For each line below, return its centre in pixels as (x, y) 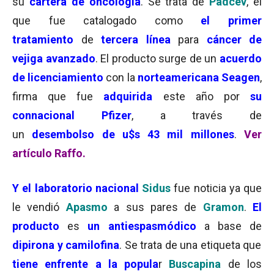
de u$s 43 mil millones (168, 134)
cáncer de (234, 39)
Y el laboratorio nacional (77, 188)
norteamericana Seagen (199, 77)
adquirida (128, 96)
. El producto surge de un (156, 58)
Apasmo (90, 207)
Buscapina (192, 264)
